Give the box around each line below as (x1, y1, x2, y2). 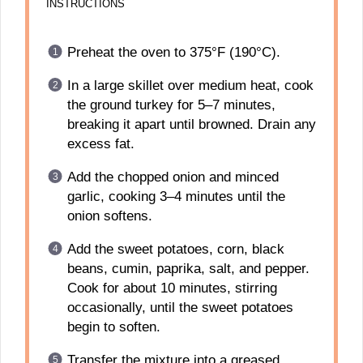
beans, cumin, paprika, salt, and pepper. (66, 261, 310, 276)
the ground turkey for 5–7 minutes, (66, 97, 275, 113)
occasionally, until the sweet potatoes (66, 300, 293, 315)
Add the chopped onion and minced (66, 169, 279, 185)
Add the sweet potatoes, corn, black (66, 241, 284, 257)
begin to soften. (66, 319, 160, 335)
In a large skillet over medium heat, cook (66, 78, 314, 93)
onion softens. (66, 208, 152, 224)
